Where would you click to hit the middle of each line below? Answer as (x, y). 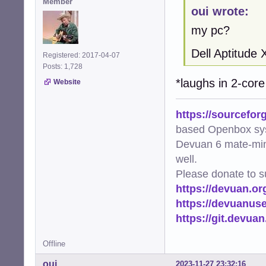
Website (67, 82)
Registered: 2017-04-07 (81, 56)
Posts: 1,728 (64, 67)
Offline (54, 243)
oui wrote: (220, 11)
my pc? (210, 30)
